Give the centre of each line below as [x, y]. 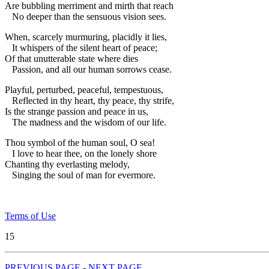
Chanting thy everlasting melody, [67, 164]
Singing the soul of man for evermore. [80, 175]
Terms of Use [30, 216]
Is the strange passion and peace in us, [77, 111]
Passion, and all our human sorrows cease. [88, 69]
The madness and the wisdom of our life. [86, 122]
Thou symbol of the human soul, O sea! [80, 142]
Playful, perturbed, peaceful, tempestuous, [84, 89]
